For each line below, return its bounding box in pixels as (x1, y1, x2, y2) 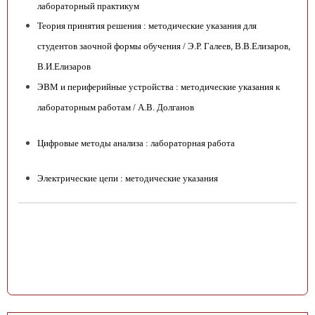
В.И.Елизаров (37, 61, 91, 72)
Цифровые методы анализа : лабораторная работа (37, 137, 235, 148)
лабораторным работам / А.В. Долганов (37, 102, 194, 113)
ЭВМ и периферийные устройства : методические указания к (37, 82, 280, 93)
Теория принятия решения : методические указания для (37, 20, 257, 32)
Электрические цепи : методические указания (37, 172, 218, 184)
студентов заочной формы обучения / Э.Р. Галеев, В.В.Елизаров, (37, 41, 290, 52)
